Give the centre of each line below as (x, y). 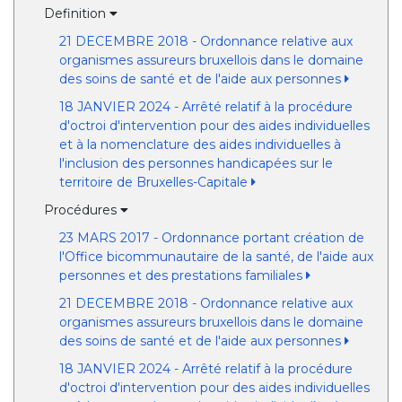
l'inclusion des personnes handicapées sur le (196, 163)
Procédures (83, 210)
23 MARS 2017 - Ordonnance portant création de (211, 238)
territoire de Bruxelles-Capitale (155, 182)
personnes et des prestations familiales (182, 275)
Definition (77, 13)
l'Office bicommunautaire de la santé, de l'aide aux (216, 257)
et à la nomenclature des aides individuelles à (200, 144)
